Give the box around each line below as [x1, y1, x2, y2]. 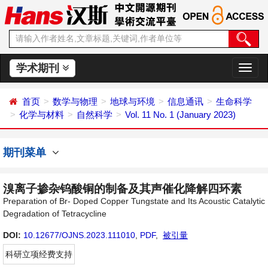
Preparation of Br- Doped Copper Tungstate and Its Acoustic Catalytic [3, 196, 265, 206]
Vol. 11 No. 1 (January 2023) [125, 109, 236, 120]
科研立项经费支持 [5, 249, 72, 259]
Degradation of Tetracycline [3, 209, 106, 218]
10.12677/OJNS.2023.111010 [23, 230, 135, 240]
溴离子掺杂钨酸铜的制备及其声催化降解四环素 [3, 182, 242, 195]
